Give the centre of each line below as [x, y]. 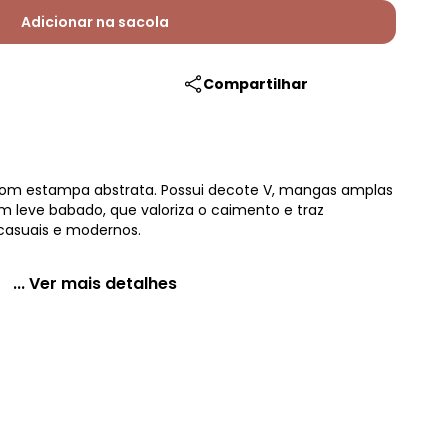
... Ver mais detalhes [95, 283]
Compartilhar [255, 84]
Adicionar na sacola [95, 22]
